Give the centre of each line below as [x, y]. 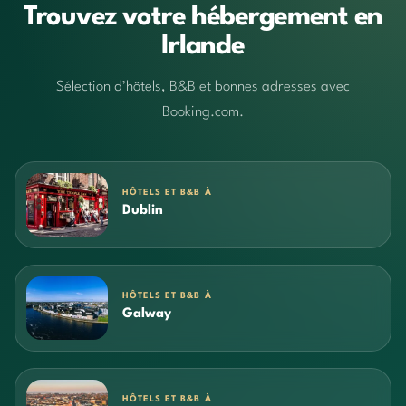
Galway [147, 314]
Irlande [203, 46]
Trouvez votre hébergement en [203, 17]
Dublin [143, 211]
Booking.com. [203, 112]
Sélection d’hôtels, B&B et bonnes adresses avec [203, 87]
